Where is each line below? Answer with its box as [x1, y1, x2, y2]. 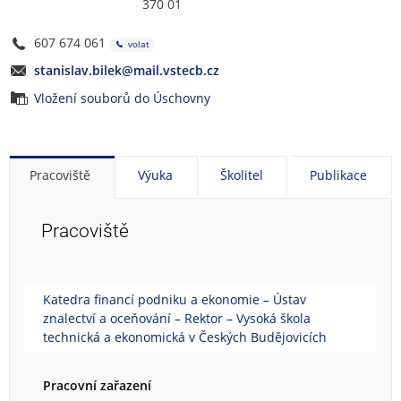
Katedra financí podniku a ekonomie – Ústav [43, 291, 306, 309]
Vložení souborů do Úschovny [34, 90, 211, 107]
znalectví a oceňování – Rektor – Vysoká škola [43, 310, 311, 328]
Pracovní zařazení [43, 377, 151, 395]
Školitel [219, 166, 263, 184]
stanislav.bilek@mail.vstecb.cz [34, 62, 219, 80]
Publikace [310, 166, 368, 184]
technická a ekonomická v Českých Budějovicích [43, 328, 327, 346]
